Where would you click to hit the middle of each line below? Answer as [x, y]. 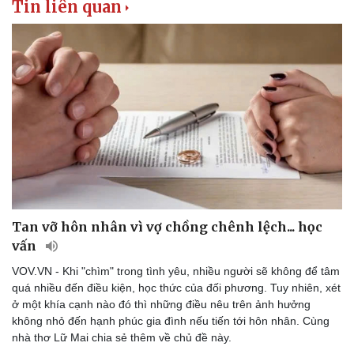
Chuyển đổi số [227, 104]
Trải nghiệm [221, 87]
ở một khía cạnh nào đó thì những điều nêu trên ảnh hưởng [161, 304]
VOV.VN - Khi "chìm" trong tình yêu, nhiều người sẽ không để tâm [176, 271]
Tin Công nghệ [228, 70]
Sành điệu [217, 54]
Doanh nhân [47, 87]
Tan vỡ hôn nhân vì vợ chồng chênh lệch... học [167, 226]
